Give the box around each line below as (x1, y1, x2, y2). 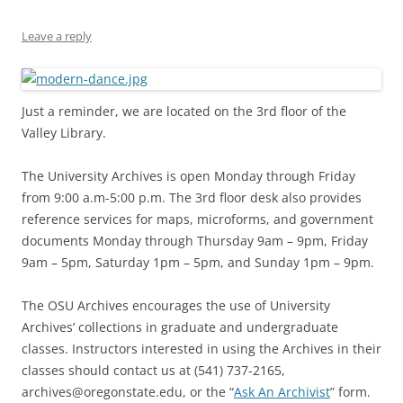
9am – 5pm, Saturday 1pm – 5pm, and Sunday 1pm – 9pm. (22, 253, 374, 271)
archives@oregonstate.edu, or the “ (22, 382, 234, 400)
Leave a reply (22, 27, 92, 44)
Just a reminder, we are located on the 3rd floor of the (22, 102, 346, 120)
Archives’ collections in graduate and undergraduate (22, 318, 338, 336)
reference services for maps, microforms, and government (22, 210, 373, 228)
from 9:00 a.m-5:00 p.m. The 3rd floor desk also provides (22, 188, 362, 206)
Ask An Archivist (234, 382, 330, 400)
